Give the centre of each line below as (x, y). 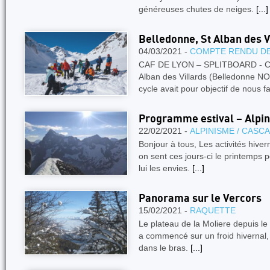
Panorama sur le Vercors (200, 199)
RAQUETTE (213, 210)
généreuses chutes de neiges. (197, 9)
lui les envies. (165, 168)
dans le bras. (165, 248)
